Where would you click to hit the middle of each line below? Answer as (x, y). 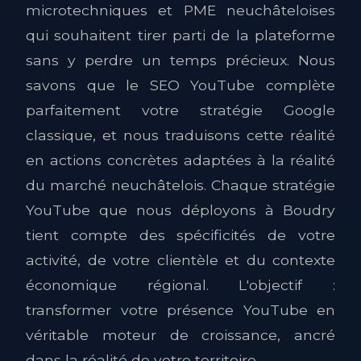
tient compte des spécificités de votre (180, 235)
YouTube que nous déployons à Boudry (180, 210)
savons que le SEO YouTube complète (180, 85)
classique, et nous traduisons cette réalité (180, 135)
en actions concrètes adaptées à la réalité (180, 160)
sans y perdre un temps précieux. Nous (180, 60)
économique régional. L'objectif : (180, 285)
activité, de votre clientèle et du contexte (180, 260)
